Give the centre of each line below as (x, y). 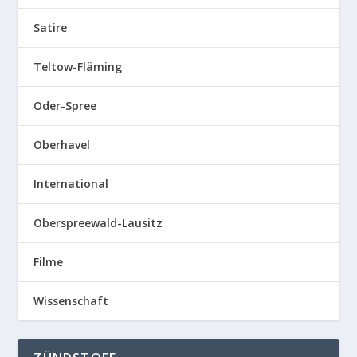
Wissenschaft (71, 300)
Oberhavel (62, 144)
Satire (51, 27)
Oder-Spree (65, 105)
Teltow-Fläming (78, 66)
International (71, 183)
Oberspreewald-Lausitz (98, 222)
